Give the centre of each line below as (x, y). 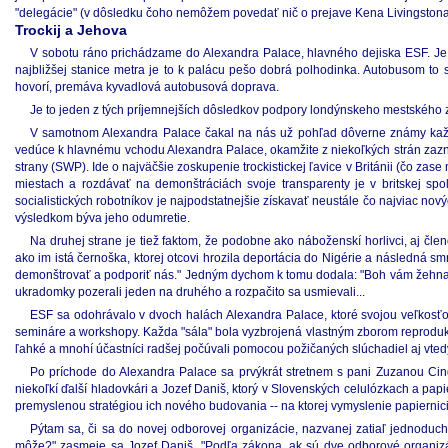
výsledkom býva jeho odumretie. (102, 218)
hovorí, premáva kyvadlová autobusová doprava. (147, 87)
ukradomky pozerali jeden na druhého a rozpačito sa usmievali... (190, 292)
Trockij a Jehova (71, 30)
